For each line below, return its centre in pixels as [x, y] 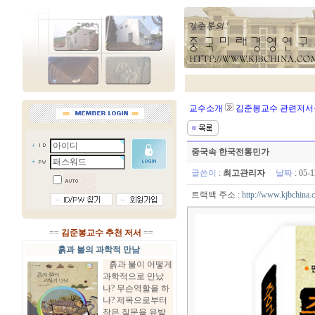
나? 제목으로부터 [135, 300]
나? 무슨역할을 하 [136, 288]
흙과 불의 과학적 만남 [99, 250]
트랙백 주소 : [214, 195]
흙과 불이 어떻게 [137, 264]
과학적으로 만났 [133, 276]
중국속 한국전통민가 [230, 152]
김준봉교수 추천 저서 [101, 233]
